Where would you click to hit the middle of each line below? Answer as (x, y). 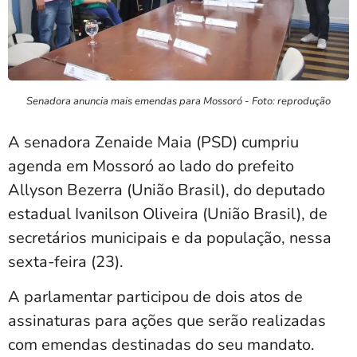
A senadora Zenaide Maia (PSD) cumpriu (153, 142)
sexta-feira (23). (66, 261)
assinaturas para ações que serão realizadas (167, 321)
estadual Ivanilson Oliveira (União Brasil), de (168, 214)
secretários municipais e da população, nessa (170, 237)
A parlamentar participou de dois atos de (155, 297)
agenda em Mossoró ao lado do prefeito (151, 166)
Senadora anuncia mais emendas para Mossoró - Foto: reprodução (178, 101)
